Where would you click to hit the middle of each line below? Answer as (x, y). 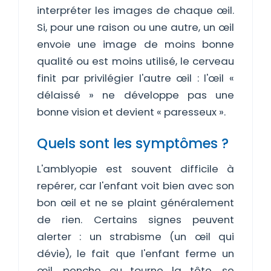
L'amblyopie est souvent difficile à (135, 169)
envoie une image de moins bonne (135, 44)
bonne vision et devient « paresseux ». (131, 112)
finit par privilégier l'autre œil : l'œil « (135, 78)
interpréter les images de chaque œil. (135, 10)
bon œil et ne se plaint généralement (135, 203)
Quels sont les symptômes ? (133, 143)
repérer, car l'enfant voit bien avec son (135, 186)
